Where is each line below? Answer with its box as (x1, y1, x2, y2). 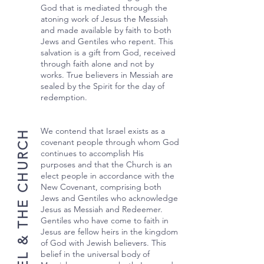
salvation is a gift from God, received (41, 47, 176, 58)
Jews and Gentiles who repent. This (41, 36, 173, 47)
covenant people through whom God (41, 137, 179, 147)
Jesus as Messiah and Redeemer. (41, 204, 163, 214)
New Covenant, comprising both (41, 181, 161, 192)
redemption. (41, 92, 87, 103)
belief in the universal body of (41, 249, 150, 259)
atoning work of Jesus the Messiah (41, 14, 168, 24)
